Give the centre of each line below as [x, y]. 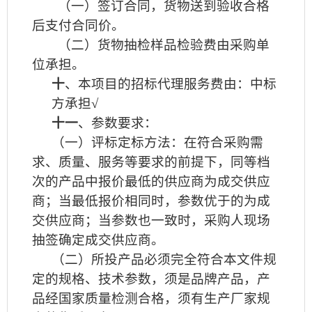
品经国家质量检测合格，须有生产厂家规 [151, 298]
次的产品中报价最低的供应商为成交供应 [151, 181]
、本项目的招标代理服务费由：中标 [171, 84]
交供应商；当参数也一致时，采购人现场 [151, 220]
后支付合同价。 [78, 25]
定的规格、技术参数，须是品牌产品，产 [151, 279]
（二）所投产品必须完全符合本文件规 [164, 259]
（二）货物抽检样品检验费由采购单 [164, 45]
